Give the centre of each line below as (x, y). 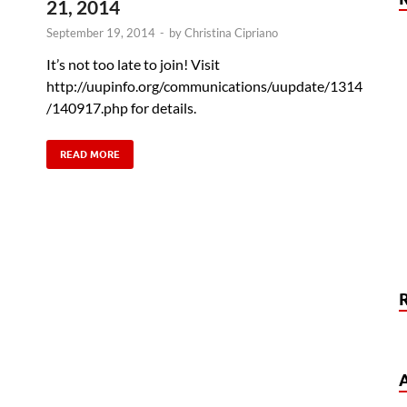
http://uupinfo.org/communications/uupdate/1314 (204, 85)
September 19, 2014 (101, 32)
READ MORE (90, 154)
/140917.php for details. (121, 107)
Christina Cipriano (231, 32)
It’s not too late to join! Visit (133, 64)
